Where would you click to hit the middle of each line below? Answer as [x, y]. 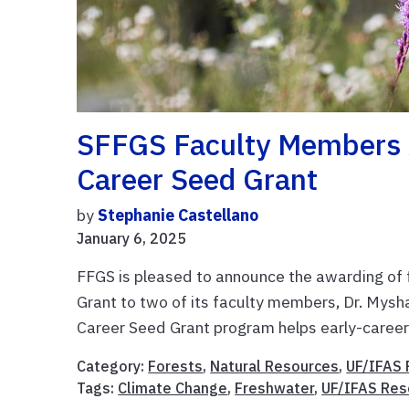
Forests [176, 366]
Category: [113, 366]
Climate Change [173, 388]
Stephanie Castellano [178, 215]
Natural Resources [275, 366]
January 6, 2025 [132, 238]
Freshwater [275, 388]
